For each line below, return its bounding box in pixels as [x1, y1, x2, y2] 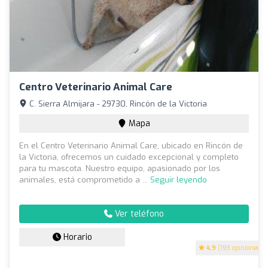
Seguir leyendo [150, 174, 207, 185]
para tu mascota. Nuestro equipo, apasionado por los [19, 163, 220, 173]
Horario [60, 231, 92, 243]
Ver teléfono [112, 208, 164, 220]
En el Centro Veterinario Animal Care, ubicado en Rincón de [19, 140, 243, 151]
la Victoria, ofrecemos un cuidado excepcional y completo [19, 151, 239, 162]
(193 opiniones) [216, 243, 261, 252]
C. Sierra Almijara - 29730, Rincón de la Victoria [27, 98, 207, 109]
